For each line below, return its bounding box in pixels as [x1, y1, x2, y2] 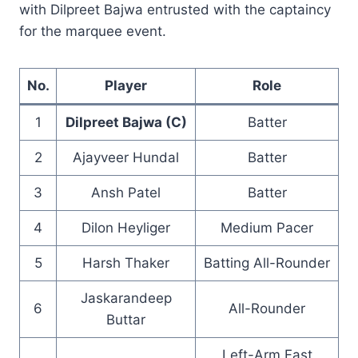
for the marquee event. [19, 23, 166, 39]
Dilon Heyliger [82, 220, 170, 236]
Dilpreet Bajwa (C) [65, 114, 187, 130]
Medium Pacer [221, 220, 313, 236]
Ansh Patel [91, 185, 161, 201]
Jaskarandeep [80, 290, 172, 306]
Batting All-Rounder [204, 255, 330, 271]
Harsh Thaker [82, 255, 169, 271]
